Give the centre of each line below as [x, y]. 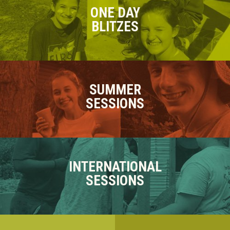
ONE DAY [115, 13]
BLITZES [115, 26]
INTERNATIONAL [115, 167]
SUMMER [115, 90]
